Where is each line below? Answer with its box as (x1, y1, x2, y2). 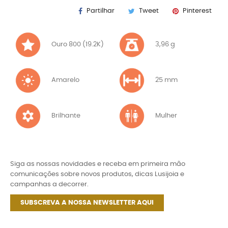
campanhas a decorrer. (10, 181, 89, 188)
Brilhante (51, 112, 80, 119)
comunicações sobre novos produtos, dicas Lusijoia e (10, 171, 184, 178)
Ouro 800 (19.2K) (82, 41, 104, 48)
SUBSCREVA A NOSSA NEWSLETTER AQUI (20, 199, 154, 206)
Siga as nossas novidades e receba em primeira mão (10, 161, 185, 167)
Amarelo (51, 77, 79, 83)
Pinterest (183, 8, 212, 14)
